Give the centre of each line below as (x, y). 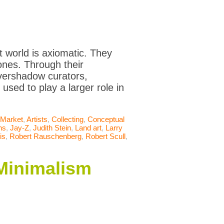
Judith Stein (52, 128)
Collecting (67, 119)
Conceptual (106, 119)
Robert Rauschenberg (45, 136)
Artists (37, 119)
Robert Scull (105, 136)
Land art (88, 128)
